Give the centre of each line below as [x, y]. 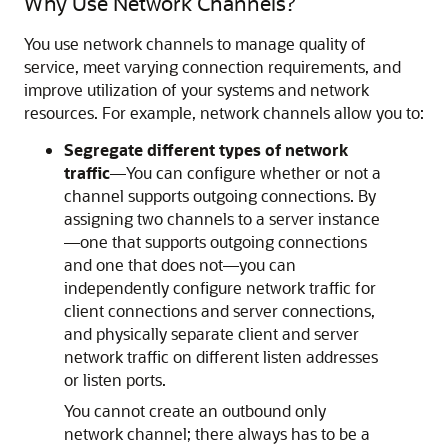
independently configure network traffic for [220, 287]
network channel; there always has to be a [217, 433]
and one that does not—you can [180, 264]
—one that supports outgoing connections [215, 241]
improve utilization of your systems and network [196, 89]
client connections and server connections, [219, 310]
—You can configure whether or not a [245, 172]
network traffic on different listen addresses [221, 356]
